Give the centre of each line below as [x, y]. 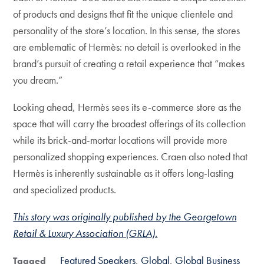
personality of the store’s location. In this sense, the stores [127, 30]
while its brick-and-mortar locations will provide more [121, 140]
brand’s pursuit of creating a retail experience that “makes [129, 63]
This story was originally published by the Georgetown [125, 217]
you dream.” [38, 80]
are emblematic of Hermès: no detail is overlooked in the [127, 47]
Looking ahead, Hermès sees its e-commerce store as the [128, 107]
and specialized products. [65, 189]
